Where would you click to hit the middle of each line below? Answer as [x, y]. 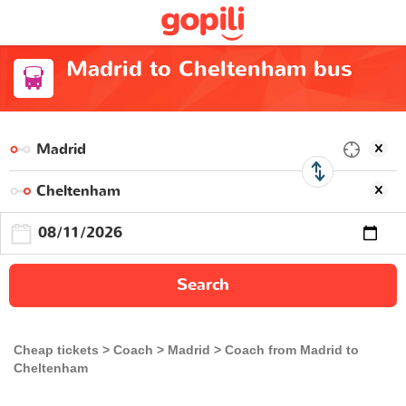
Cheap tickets [56, 349]
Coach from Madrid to [292, 349]
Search [203, 285]
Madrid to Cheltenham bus [209, 69]
